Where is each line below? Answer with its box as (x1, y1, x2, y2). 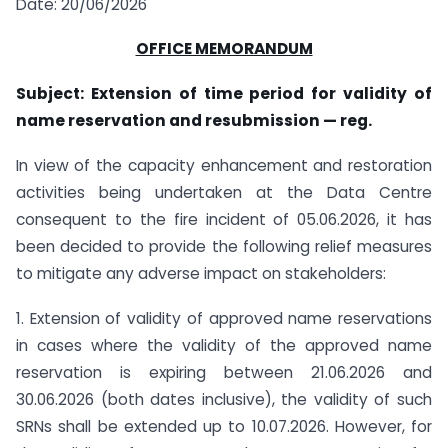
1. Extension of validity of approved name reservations (16, 307, 432, 329)
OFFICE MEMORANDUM (135, 38, 313, 60)
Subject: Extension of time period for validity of (16, 83, 432, 105)
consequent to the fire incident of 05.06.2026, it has (16, 209, 432, 231)
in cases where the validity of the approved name (16, 334, 432, 356)
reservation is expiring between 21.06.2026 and (16, 361, 432, 383)
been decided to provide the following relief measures (16, 236, 432, 258)
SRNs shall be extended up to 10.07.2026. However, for (16, 415, 432, 437)
